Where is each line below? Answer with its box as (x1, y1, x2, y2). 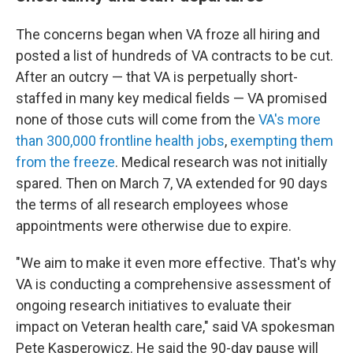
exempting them (230, 132, 333, 149)
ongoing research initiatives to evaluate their (16, 297, 292, 314)
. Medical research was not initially (115, 154, 328, 170)
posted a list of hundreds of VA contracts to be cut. (16, 47, 333, 64)
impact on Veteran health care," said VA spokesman (16, 318, 335, 335)
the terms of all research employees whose (16, 196, 288, 213)
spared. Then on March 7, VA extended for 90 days (16, 175, 328, 191)
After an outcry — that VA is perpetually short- (16, 69, 298, 85)
